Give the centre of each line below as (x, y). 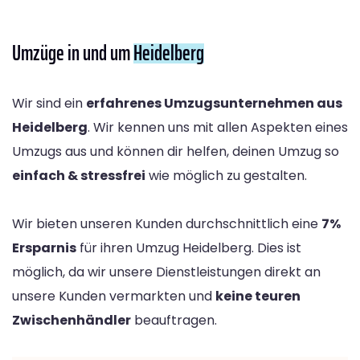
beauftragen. (174, 321)
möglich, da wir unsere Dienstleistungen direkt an (166, 272)
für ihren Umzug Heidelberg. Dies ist (189, 248)
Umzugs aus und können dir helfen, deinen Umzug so (176, 152)
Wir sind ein (49, 104)
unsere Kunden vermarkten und (114, 297)
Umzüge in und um (73, 53)
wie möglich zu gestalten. (226, 176)
